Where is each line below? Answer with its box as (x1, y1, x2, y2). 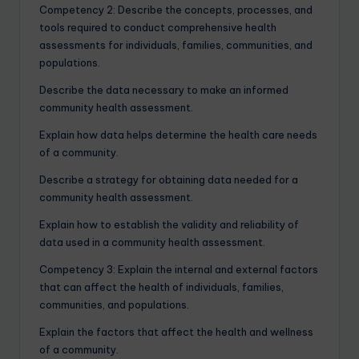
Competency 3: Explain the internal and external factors (39, 262, 318, 276)
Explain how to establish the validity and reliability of (39, 217, 299, 231)
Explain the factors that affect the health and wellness (39, 325, 313, 338)
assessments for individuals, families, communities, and (39, 38, 313, 51)
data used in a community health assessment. (39, 235, 265, 248)
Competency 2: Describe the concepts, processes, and (39, 2, 313, 16)
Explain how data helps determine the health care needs (39, 127, 317, 141)
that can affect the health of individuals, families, (39, 280, 284, 293)
